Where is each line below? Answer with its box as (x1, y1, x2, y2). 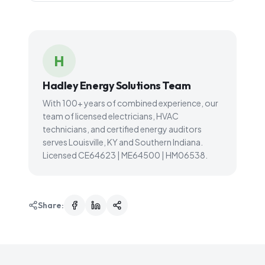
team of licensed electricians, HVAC (43, 110, 179, 121)
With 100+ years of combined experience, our (43, 97, 218, 108)
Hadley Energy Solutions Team (43, 78, 191, 92)
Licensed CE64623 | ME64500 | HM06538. (43, 149, 208, 160)
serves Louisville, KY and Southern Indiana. (43, 136, 203, 147)
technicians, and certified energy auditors (43, 123, 202, 134)
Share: (38, 199, 64, 211)
